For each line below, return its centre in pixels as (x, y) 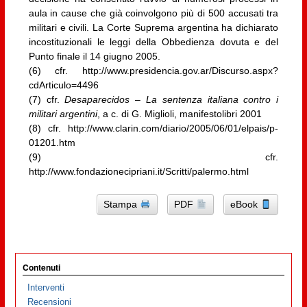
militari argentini (63, 113)
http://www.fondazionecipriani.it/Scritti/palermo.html (138, 171)
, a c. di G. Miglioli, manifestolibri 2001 (179, 113)
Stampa (122, 205)
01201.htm (52, 142)
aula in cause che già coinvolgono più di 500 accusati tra (153, 13)
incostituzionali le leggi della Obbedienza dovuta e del (153, 41)
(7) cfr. (47, 99)
